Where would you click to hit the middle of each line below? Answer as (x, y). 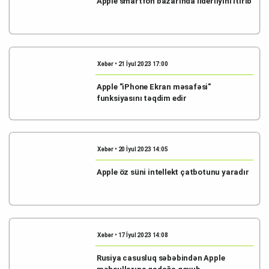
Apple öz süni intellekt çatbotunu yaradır (173, 172)
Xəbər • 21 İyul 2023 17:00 (132, 64)
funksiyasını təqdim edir (142, 98)
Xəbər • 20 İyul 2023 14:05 (132, 149)
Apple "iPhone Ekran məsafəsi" (154, 86)
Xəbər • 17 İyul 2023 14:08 (132, 235)
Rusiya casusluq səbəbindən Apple (161, 258)
